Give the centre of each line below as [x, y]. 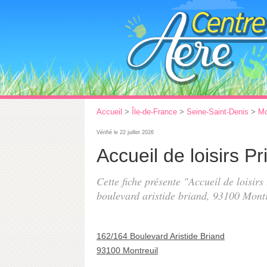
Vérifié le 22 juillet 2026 [125, 132]
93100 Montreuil [127, 250]
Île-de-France [154, 112]
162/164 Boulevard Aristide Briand [161, 236]
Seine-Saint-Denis [218, 112]
